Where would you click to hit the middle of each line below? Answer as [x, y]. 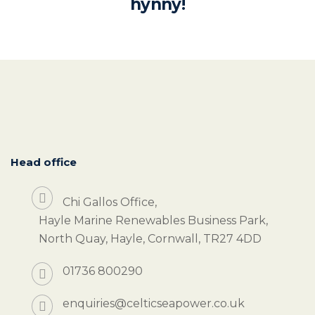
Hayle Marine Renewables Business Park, [153, 220]
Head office [44, 162]
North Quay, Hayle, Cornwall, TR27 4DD [150, 239]
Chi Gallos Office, [110, 202]
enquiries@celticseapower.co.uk [154, 303]
